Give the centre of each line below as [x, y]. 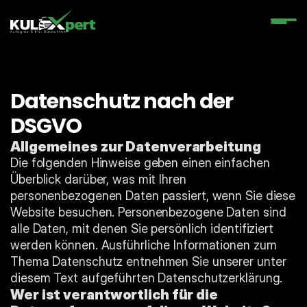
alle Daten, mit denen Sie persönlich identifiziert [142, 229]
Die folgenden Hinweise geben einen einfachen [140, 163]
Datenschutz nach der [122, 101]
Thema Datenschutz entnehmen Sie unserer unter [148, 261]
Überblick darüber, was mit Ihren [98, 179]
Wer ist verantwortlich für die [114, 295]
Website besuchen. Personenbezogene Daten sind [148, 212]
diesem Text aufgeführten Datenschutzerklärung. [147, 278]
